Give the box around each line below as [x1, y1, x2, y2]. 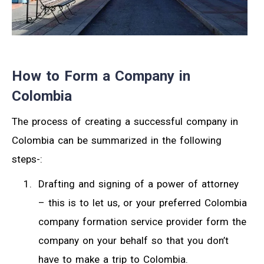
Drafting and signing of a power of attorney [38, 177, 239, 190]
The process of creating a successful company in [12, 115, 238, 127]
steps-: [12, 153, 42, 165]
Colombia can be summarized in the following [12, 134, 222, 146]
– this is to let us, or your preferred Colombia [38, 196, 247, 209]
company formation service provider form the [38, 215, 246, 227]
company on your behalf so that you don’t [38, 234, 229, 246]
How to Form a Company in [12, 67, 190, 84]
